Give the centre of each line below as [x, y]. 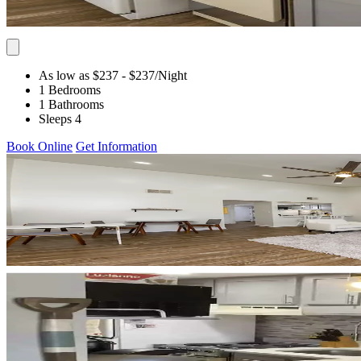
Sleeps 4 [60, 118]
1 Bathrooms [71, 104]
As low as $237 [79, 75]
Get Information [116, 146]
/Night [171, 75]
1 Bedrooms [70, 89]
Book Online [39, 146]
